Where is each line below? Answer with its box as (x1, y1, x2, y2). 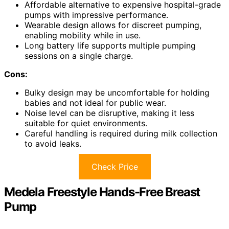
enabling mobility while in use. (25, 30, 141, 40)
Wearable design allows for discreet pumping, (25, 19, 201, 30)
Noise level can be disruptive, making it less (25, 107, 194, 118)
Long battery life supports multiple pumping (25, 40, 196, 51)
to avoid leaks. (25, 138, 81, 149)
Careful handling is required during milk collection (25, 128, 217, 139)
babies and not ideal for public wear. (25, 97, 166, 108)
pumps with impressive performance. (25, 9, 168, 20)
